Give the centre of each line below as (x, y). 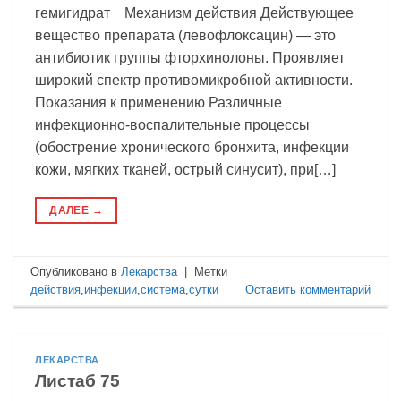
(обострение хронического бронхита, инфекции (192, 148)
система (163, 289)
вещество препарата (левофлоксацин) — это (185, 36)
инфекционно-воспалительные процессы (172, 125)
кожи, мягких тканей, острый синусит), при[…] (185, 170)
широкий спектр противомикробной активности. (199, 81)
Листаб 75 (77, 380)
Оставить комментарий (307, 289)
